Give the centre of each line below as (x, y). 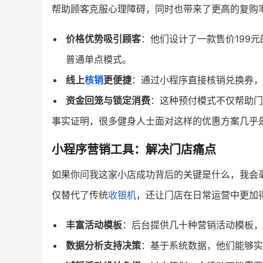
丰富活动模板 (94, 225)
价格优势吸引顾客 (103, 39)
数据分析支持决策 (103, 245)
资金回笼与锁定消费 (108, 100)
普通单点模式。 (99, 59)
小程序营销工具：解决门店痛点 (134, 150)
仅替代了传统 (80, 195)
